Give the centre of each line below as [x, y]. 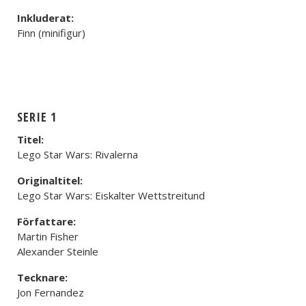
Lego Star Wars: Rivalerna [78, 154]
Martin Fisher [48, 236]
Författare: [46, 221]
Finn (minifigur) [51, 33]
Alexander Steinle [58, 251]
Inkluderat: [45, 18]
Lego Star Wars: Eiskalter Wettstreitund [111, 195]
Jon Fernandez [51, 292]
